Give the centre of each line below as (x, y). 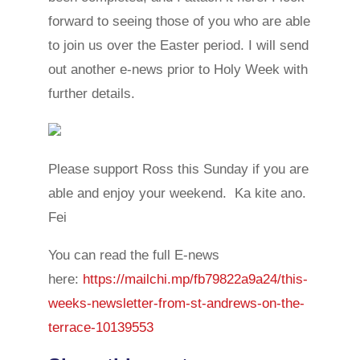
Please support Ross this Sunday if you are (178, 169)
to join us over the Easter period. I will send (178, 45)
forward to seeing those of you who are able (179, 21)
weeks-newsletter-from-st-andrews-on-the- (176, 303)
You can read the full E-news (133, 255)
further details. (91, 94)
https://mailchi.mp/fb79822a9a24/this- (195, 279)
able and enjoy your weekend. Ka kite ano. (179, 193)
